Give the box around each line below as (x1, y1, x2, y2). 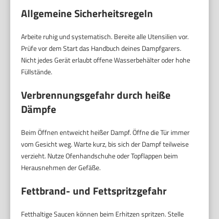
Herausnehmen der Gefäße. (21, 162, 101, 173)
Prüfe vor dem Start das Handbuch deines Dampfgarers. (21, 43, 182, 54)
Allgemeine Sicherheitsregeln (21, 5, 153, 22)
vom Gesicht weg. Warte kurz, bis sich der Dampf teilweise (21, 139, 189, 150)
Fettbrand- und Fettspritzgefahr (21, 183, 167, 199)
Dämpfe (21, 101, 57, 117)
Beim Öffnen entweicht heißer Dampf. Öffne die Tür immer (21, 127, 190, 138)
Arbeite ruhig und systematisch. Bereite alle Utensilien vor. (21, 31, 189, 42)
